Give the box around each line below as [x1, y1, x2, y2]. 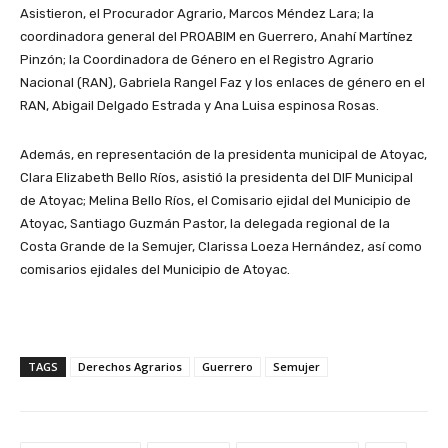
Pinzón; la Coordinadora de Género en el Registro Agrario [20, 52, 374, 68]
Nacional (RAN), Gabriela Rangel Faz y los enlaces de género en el [20, 75, 425, 91]
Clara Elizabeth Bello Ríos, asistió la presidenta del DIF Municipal [20, 170, 413, 186]
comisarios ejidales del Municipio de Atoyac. [20, 262, 290, 278]
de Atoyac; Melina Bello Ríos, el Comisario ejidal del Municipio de [20, 193, 411, 209]
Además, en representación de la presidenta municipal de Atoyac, [20, 147, 427, 163]
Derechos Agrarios [78, 359, 182, 375]
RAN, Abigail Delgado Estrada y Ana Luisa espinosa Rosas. [20, 98, 379, 114]
